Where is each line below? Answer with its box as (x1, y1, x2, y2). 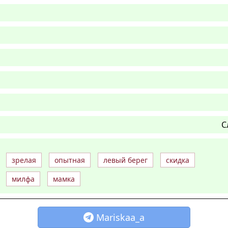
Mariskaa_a (96, 211, 145, 223)
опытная (54, 155, 85, 165)
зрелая (12, 155, 36, 165)
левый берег (103, 155, 148, 165)
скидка (166, 155, 189, 165)
